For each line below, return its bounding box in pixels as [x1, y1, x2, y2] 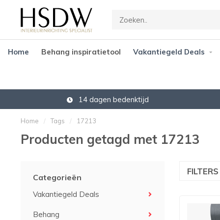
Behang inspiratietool [41, 47, 121, 56]
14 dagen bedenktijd [76, 94, 149, 104]
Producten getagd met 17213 [21, 131, 200, 147]
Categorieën [33, 172, 82, 182]
